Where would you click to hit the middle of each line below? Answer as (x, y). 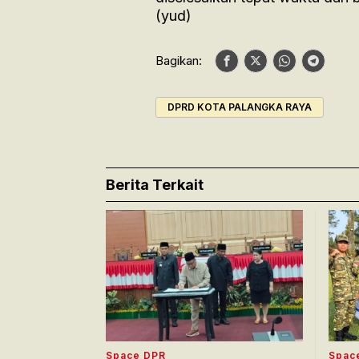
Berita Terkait (155, 184)
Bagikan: (178, 60)
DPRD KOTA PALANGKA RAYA (239, 107)
